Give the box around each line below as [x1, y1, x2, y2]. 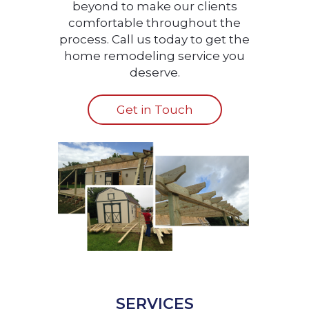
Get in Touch [116, 103, 193, 117]
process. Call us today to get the [59, 32, 250, 47]
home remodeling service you [64, 49, 245, 63]
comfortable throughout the [68, 16, 241, 30]
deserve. [129, 66, 180, 80]
